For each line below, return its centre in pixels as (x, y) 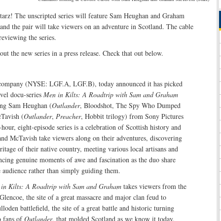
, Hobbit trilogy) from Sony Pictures (132, 116)
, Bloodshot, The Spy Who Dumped (130, 106)
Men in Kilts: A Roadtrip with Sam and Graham (111, 95)
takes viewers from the (154, 186)
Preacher (68, 116)
